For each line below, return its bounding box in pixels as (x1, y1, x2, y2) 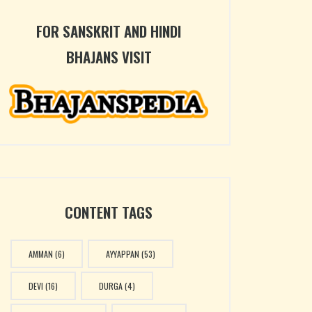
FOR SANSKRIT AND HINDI (36, 20, 181, 42)
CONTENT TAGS (65, 201, 153, 224)
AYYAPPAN (105, 248, 139, 260)
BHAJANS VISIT (65, 46, 152, 68)
